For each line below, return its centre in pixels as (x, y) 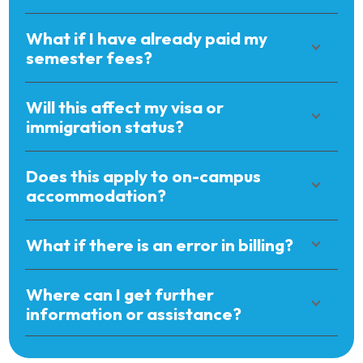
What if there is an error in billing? (160, 244)
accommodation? (96, 195)
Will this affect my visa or (125, 107)
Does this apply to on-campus (143, 175)
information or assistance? (134, 313)
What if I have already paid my (147, 38)
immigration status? (105, 126)
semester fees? (89, 57)
